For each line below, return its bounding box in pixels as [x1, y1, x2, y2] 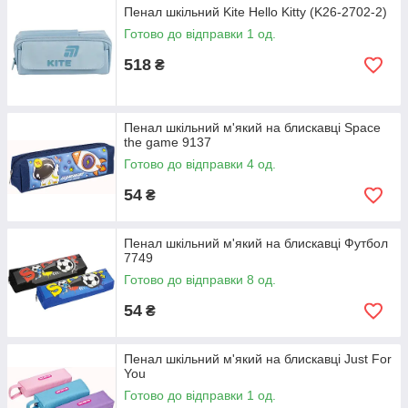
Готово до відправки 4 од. [124, 157, 276, 171]
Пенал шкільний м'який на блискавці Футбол [124, 236, 388, 250]
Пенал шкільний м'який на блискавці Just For [124, 352, 392, 366]
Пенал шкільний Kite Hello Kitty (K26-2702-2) [124, 5, 387, 19]
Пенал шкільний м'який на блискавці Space [124, 120, 381, 135]
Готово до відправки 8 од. [124, 272, 276, 287]
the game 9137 [124, 135, 211, 149]
